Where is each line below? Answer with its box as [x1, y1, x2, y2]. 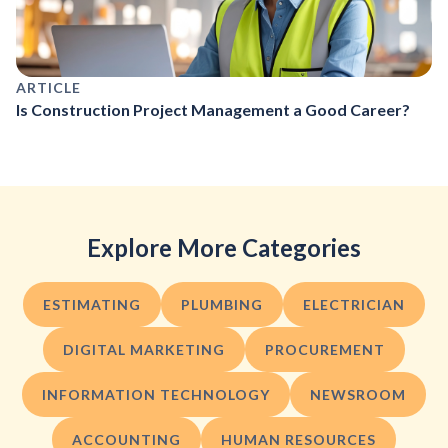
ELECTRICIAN [303, 295, 405, 313]
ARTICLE [16, 78, 81, 96]
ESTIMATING [43, 295, 141, 313]
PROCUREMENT [265, 340, 385, 358]
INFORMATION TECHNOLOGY [42, 385, 270, 403]
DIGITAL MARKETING [63, 340, 225, 358]
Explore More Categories [87, 232, 361, 262]
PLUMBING [181, 295, 263, 313]
